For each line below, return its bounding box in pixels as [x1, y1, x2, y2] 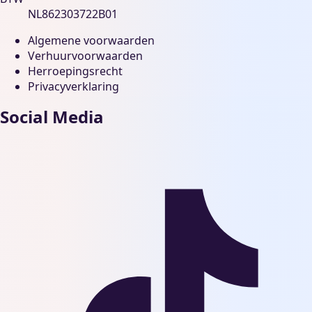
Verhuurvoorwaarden [28, 47, 143, 63]
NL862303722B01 [28, 6, 118, 22]
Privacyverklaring [28, 78, 119, 94]
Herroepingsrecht [28, 63, 123, 79]
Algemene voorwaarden [28, 32, 155, 48]
